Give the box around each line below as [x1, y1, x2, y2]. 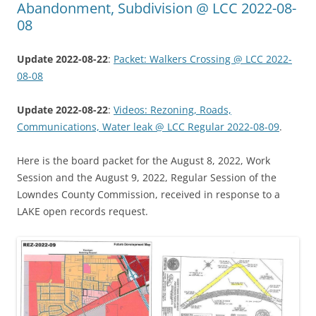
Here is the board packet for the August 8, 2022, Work [17, 153, 270, 167]
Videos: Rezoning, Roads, [114, 102, 231, 116]
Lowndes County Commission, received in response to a [17, 187, 280, 201]
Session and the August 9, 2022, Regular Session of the [17, 170, 276, 184]
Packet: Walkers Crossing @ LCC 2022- [114, 51, 292, 66]
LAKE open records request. [17, 204, 148, 218]
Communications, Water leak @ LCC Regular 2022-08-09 [17, 119, 279, 133]
